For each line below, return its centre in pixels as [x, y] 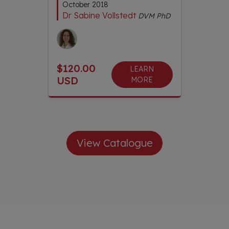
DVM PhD [154, 16]
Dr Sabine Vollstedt [99, 15]
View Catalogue [114, 143]
